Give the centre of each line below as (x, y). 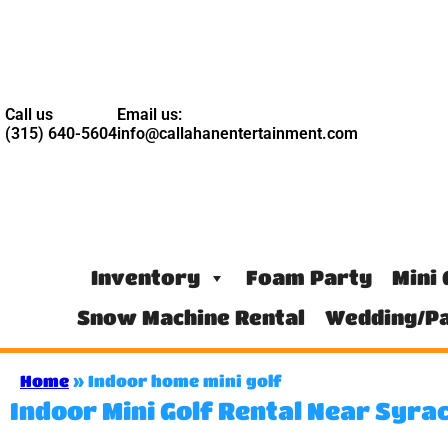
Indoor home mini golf (185, 380)
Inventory (146, 277)
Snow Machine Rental (190, 317)
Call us (29, 114)
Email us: (149, 114)
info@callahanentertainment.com (237, 133)
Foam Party (309, 277)
